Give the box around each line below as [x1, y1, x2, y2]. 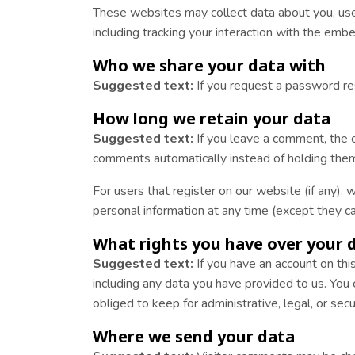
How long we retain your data [93, 108, 330, 129]
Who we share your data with [93, 55, 326, 76]
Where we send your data [93, 326, 295, 347]
